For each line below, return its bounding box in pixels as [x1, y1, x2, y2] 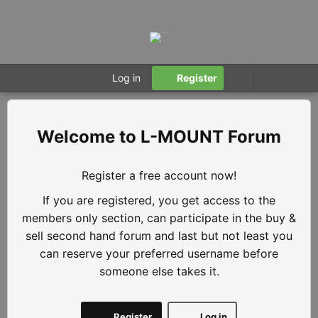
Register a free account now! [82, 168, 236, 182]
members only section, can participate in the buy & [22, 210, 296, 225]
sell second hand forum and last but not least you [26, 228, 292, 243]
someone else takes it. [99, 263, 219, 278]
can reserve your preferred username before [40, 246, 278, 261]
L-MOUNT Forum [141, 126, 281, 147]
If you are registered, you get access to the [43, 192, 275, 207]
